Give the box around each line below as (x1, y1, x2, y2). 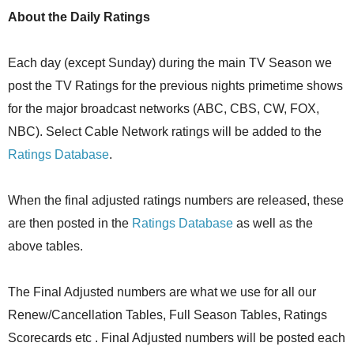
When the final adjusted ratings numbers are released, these (8, 193, 344, 207)
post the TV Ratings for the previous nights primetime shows (8, 78, 343, 92)
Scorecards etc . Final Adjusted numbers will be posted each (8, 330, 345, 345)
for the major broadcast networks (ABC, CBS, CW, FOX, (8, 101, 319, 115)
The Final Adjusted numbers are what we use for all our (8, 284, 316, 299)
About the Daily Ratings (8, 9, 150, 24)
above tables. (8, 239, 83, 253)
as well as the (233, 216, 313, 230)
